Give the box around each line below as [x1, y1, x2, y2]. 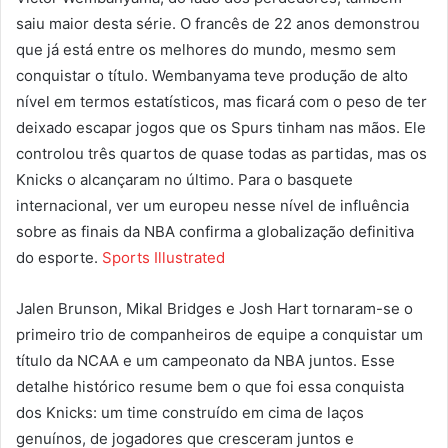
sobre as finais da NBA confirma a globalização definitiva [16, 222, 414, 242]
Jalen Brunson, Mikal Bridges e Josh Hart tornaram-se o [16, 299, 413, 319]
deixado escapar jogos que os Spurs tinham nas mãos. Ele [16, 118, 426, 138]
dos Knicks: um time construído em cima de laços [16, 403, 364, 423]
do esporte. [16, 248, 102, 268]
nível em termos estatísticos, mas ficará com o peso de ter [16, 92, 427, 112]
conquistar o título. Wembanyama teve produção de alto [16, 66, 408, 86]
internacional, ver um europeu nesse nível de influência [16, 196, 409, 216]
